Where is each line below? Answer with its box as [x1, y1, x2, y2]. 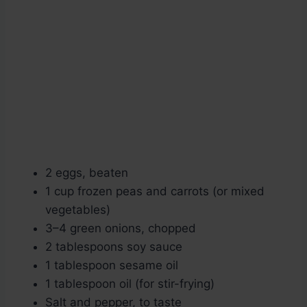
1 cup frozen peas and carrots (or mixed [45, 184, 265, 199]
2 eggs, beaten [45, 166, 128, 180]
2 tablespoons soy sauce [45, 240, 182, 254]
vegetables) [45, 203, 110, 217]
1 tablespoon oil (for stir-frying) [45, 277, 214, 291]
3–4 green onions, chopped [45, 221, 196, 236]
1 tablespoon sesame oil [45, 258, 178, 273]
